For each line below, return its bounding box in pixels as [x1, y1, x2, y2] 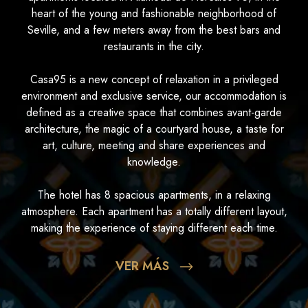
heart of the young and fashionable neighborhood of [32, 5, 276, 22]
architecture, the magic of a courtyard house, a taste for [24, 121, 284, 137]
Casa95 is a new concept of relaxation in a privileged [30, 71, 278, 88]
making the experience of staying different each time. [30, 220, 278, 236]
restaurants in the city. [104, 38, 204, 55]
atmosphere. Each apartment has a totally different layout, [21, 203, 287, 220]
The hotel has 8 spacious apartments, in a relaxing [37, 187, 271, 203]
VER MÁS [115, 257, 169, 276]
